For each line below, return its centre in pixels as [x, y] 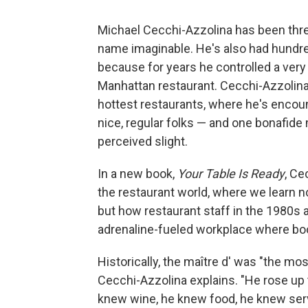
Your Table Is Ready [231, 174]
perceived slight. [143, 142]
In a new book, [137, 174]
